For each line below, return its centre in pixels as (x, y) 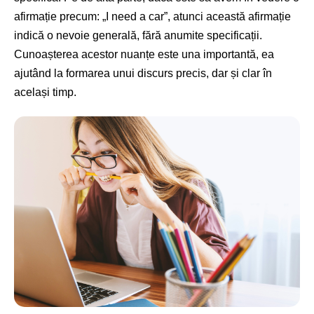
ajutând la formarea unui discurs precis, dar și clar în (143, 73)
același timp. (45, 92)
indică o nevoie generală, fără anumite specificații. (138, 35)
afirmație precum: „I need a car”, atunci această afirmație (152, 16)
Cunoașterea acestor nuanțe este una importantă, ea (144, 54)
